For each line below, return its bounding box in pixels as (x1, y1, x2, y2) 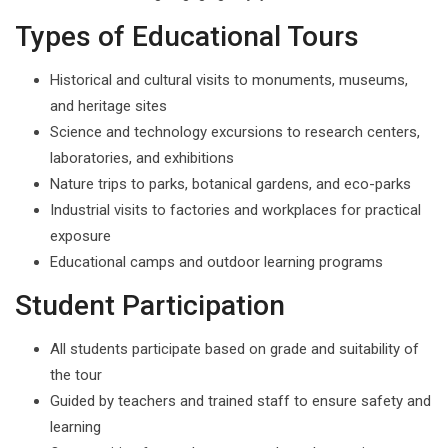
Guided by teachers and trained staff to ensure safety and (50, 392, 431, 410)
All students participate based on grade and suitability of (50, 340, 419, 358)
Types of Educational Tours (15, 20, 359, 53)
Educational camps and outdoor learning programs (50, 253, 383, 271)
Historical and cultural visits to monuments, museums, (50, 71, 408, 89)
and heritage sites (50, 97, 167, 115)
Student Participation (15, 289, 285, 322)
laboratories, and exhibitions (50, 149, 234, 167)
